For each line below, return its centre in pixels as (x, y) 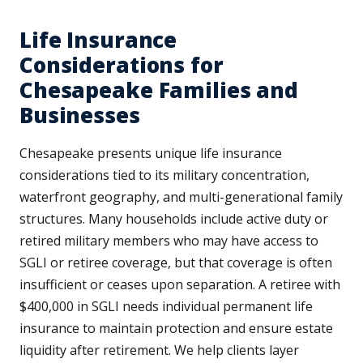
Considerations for (122, 65)
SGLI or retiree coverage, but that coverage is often (176, 263)
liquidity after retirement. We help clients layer (159, 350)
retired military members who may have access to (169, 241)
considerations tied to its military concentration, (164, 175)
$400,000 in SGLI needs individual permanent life (166, 307)
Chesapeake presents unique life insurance (151, 154)
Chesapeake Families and (159, 90)
